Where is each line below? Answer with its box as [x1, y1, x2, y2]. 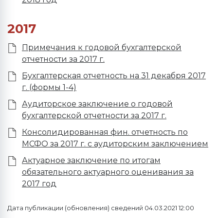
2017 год [22, 179, 56, 188]
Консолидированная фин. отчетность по [22, 127, 188, 137]
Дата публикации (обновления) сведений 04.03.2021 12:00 [7, 204, 194, 212]
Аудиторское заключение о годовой [22, 99, 173, 109]
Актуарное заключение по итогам [22, 156, 161, 165]
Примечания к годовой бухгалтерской [22, 43, 182, 52]
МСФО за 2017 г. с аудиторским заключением [22, 139, 208, 148]
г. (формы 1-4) [22, 83, 76, 92]
